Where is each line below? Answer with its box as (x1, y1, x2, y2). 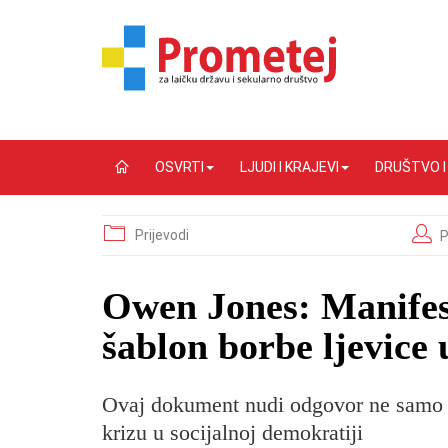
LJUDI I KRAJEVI (240, 159, 339, 175)
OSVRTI (155, 159, 204, 175)
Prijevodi (135, 227, 189, 243)
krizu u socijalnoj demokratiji (102, 420, 363, 445)
